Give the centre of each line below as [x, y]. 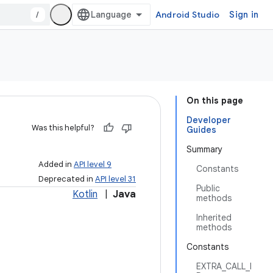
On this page [215, 101]
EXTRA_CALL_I [224, 266]
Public [208, 188]
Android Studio [187, 15]
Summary [204, 149]
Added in [56, 164]
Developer [209, 120]
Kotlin [85, 194]
